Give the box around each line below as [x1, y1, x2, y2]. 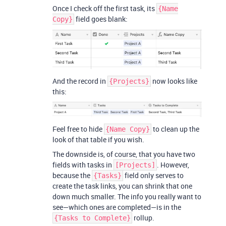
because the [52, 170, 92, 180]
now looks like [151, 76, 197, 86]
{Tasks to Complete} [54, 213, 131, 222]
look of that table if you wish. [52, 134, 144, 144]
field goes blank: [74, 14, 128, 24]
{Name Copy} [105, 125, 150, 133]
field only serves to [123, 170, 184, 180]
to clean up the [151, 124, 199, 134]
